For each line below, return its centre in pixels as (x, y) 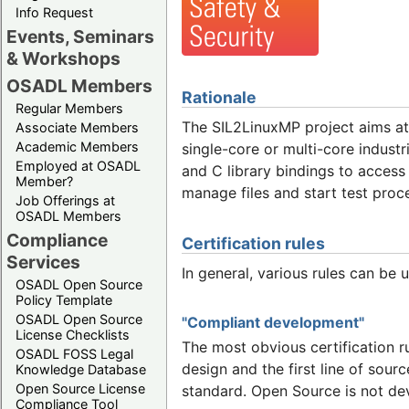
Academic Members (77, 146)
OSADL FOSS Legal (74, 353)
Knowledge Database (81, 369)
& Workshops (63, 58)
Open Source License (80, 388)
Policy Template (64, 299)
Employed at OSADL (78, 165)
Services (43, 262)
